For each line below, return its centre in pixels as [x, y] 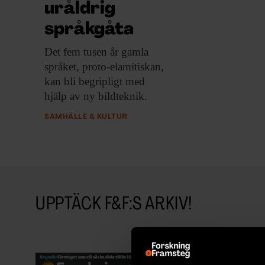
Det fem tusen [76, 52]
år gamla [128, 52]
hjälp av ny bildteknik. [96, 96]
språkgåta [89, 30]
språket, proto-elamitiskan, [104, 67]
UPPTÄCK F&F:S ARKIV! [114, 205]
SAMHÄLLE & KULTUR [86, 117]
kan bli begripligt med [95, 82]
